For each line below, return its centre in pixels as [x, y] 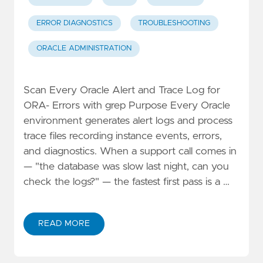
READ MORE [64, 224]
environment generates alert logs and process [128, 121]
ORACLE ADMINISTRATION [84, 49]
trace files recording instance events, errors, [123, 136]
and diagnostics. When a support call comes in [130, 152]
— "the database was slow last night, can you [126, 167]
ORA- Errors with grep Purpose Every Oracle [127, 106]
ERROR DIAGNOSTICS [74, 23]
